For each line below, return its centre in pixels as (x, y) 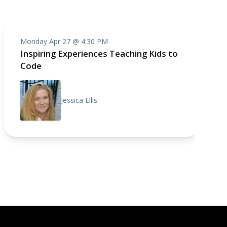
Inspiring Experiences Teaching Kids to (99, 53)
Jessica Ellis (79, 100)
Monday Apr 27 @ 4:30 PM (64, 41)
